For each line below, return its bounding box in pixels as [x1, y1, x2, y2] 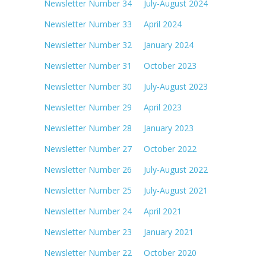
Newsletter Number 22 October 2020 [44, 246, 197, 258]
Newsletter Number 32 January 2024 [44, 39, 194, 50]
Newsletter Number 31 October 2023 [44, 59, 197, 71]
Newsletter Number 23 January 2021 [44, 226, 194, 237]
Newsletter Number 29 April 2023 [44, 101, 182, 113]
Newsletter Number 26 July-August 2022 [44, 163, 208, 175]
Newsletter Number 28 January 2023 [44, 122, 194, 134]
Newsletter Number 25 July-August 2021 [44, 184, 208, 196]
